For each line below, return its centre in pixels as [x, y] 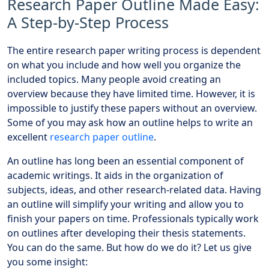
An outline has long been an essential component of [125, 161]
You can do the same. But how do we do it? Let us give [129, 247]
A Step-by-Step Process [88, 22]
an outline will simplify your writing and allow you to [125, 204]
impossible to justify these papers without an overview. [132, 108]
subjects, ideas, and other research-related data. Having [134, 189]
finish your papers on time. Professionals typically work [133, 218]
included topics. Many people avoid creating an [114, 79]
